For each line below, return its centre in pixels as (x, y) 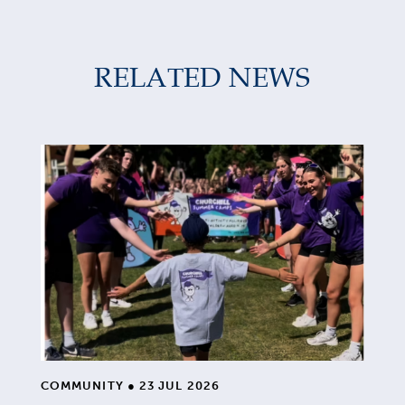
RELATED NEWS (202, 75)
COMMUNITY (84, 385)
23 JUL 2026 (177, 385)
